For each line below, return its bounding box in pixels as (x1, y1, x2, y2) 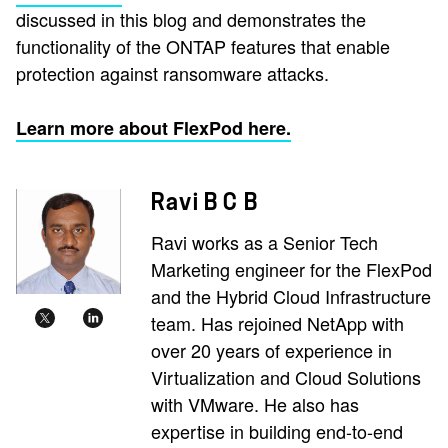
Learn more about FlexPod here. (16, 115, 291, 142)
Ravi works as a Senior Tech (151, 229, 378, 256)
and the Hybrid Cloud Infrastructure (151, 283, 431, 310)
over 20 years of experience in (151, 337, 392, 364)
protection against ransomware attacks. (16, 60, 329, 87)
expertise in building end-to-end (151, 418, 403, 445)
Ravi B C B (151, 190, 258, 215)
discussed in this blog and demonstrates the (16, 6, 366, 33)
